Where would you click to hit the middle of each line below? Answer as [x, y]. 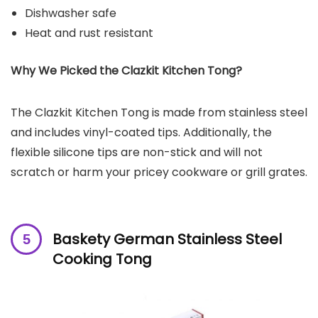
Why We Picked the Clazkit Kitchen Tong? [126, 71]
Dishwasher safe [71, 13]
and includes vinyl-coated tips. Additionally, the [141, 133]
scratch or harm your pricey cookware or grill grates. [159, 172]
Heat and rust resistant [89, 33]
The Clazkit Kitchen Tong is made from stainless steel [159, 113]
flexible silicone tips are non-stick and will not [137, 153]
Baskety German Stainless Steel [167, 240]
